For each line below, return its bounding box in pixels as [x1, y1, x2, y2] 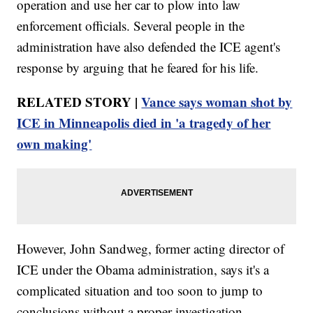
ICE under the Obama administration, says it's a [17, 261, 270, 279]
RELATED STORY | [17, 92, 142, 112]
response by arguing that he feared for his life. [17, 59, 259, 77]
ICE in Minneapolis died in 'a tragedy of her [17, 113, 271, 133]
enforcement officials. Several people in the [17, 17, 245, 35]
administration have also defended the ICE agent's [17, 38, 281, 56]
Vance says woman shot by [141, 92, 293, 112]
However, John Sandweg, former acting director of [17, 240, 285, 258]
